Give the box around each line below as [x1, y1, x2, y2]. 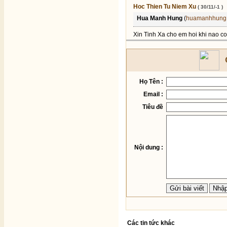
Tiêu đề [142, 103, 163, 110]
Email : [143, 91, 163, 98]
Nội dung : [134, 144, 163, 151]
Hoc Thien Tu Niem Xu [133, 3, 198, 10]
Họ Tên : [139, 78, 163, 85]
